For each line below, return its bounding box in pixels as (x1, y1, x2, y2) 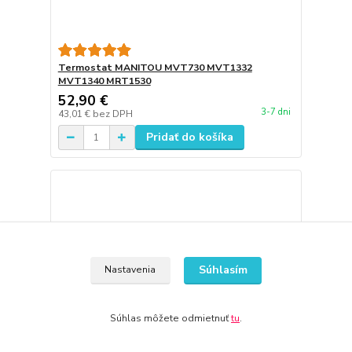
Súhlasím (198, 262, 247, 278)
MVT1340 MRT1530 (57, 75, 151, 88)
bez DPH (92, 108, 133, 121)
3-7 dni (260, 106, 291, 119)
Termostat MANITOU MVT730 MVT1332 (57, 61, 252, 75)
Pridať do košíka (145, 130, 233, 145)
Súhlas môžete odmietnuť (110, 312, 231, 324)
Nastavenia (104, 263, 156, 277)
